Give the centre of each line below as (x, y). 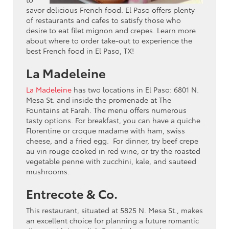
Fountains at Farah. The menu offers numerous (106, 110)
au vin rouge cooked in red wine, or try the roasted (113, 151)
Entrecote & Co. (72, 193)
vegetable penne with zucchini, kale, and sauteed (111, 161)
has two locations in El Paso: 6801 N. (135, 89)
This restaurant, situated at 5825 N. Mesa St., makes (114, 210)
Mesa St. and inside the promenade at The (99, 99)
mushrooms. (48, 171)
